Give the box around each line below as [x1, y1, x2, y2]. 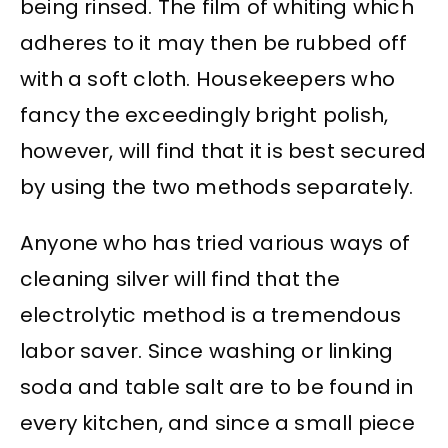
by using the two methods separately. [20, 172, 414, 201]
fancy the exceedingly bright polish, [20, 100, 389, 129]
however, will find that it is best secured [20, 136, 427, 165]
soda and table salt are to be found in [20, 373, 414, 402]
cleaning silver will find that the [20, 265, 340, 294]
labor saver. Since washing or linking [20, 337, 394, 366]
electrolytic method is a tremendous [20, 301, 402, 330]
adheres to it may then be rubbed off [20, 28, 408, 57]
